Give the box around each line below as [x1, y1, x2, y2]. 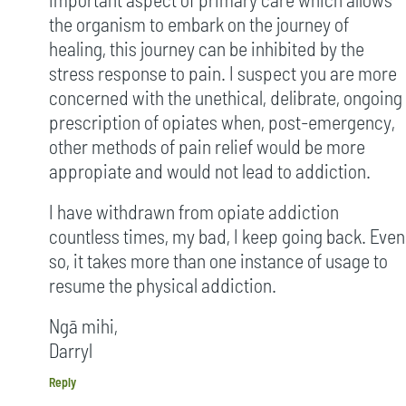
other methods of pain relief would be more [49, 133, 365, 158]
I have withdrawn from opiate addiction [49, 198, 339, 223]
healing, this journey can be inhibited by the [49, 35, 364, 60]
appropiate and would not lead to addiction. [49, 158, 371, 182]
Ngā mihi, [49, 313, 118, 337]
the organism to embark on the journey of [49, 11, 349, 35]
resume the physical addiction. [49, 272, 276, 296]
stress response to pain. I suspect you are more [49, 60, 397, 84]
